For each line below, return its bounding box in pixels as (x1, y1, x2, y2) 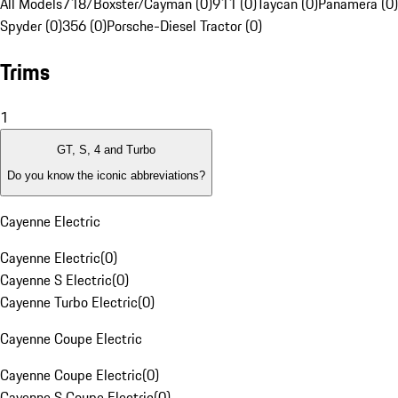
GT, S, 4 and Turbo (57, 143, 155, 157)
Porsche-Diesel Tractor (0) (107, 15, 262, 37)
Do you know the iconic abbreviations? (7, 168, 205, 182)
